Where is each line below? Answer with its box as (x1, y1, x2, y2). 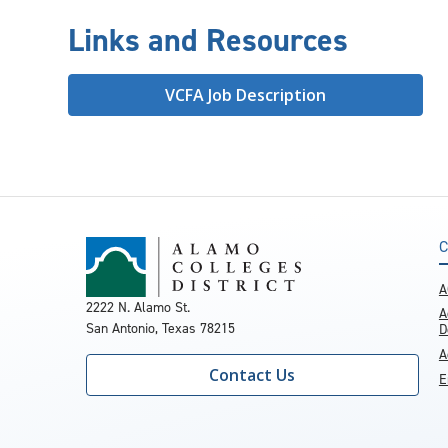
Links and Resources (68, 19, 348, 61)
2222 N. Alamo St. (86, 297, 190, 317)
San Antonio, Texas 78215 (86, 318, 235, 338)
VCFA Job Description (164, 84, 326, 106)
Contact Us (209, 363, 296, 386)
